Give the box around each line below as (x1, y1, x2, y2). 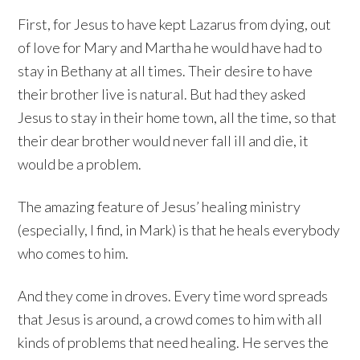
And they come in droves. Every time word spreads (18, 287, 329, 305)
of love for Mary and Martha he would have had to (18, 39, 323, 57)
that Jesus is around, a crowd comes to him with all (18, 310, 323, 329)
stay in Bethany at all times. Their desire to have (18, 62, 313, 80)
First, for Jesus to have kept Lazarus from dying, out (18, 15, 332, 34)
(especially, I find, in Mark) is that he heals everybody (18, 221, 341, 239)
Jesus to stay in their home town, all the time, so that (18, 108, 337, 127)
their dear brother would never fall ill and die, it (18, 132, 309, 150)
